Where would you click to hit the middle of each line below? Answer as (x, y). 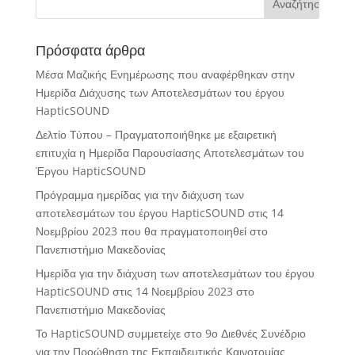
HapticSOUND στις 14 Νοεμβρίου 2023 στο (145, 291)
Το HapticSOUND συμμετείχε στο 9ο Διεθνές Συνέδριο (170, 333)
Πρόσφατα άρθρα (90, 50)
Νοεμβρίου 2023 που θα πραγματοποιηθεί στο (151, 231)
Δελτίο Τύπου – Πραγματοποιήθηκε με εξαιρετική (156, 134)
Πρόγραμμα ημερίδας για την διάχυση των (139, 194)
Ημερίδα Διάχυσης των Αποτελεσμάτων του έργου (160, 92)
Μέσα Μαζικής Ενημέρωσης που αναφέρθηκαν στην (165, 74)
